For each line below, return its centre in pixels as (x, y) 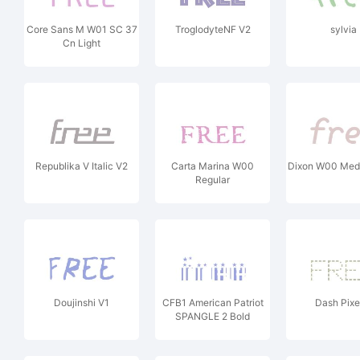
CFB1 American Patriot (213, 303)
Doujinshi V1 (82, 303)
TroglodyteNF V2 (213, 29)
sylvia (344, 29)
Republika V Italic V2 (82, 166)
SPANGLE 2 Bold (213, 316)
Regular (213, 180)
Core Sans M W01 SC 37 (82, 29)
